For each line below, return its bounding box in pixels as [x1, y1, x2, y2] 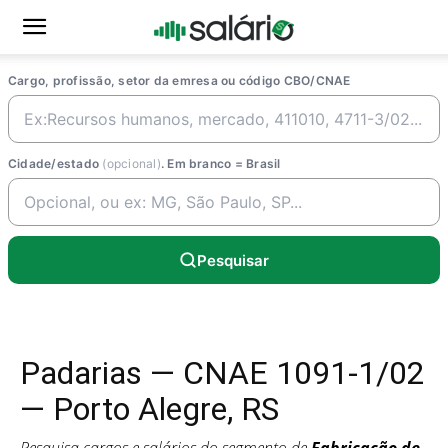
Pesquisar [197, 250, 269, 270]
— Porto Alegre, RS [20, 390, 279, 428]
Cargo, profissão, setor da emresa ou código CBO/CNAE [8, 73, 351, 88]
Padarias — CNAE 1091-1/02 [20, 354, 425, 392]
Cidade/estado [8, 156, 103, 171]
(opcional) [102, 156, 161, 171]
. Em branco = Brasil [160, 156, 281, 171]
